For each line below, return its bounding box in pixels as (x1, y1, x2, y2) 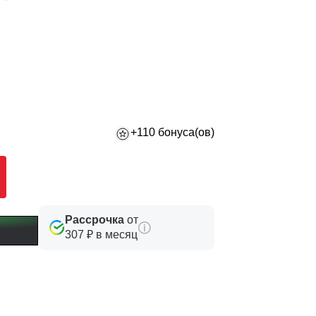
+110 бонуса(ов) (130, 126, 214, 139)
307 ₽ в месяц (65, 229, 138, 241)
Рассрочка (65, 214, 124, 226)
